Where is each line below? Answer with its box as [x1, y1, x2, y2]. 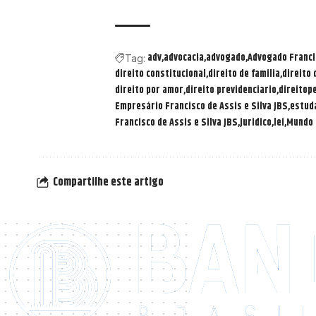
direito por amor [115, 82, 183, 98]
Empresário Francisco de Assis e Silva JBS [115, 98, 288, 114]
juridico [240, 114, 272, 130]
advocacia [164, 49, 204, 66]
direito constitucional [115, 66, 206, 82]
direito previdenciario [186, 82, 276, 98]
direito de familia [208, 66, 280, 82]
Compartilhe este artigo [53, 174, 164, 192]
